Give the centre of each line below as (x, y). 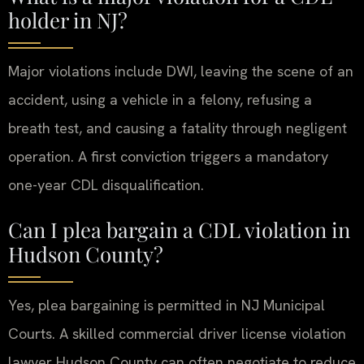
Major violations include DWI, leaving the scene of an (181, 71)
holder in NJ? (68, 19)
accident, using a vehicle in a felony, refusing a (160, 99)
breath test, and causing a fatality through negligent (178, 128)
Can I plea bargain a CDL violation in (179, 230)
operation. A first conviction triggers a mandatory (168, 156)
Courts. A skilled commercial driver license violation (177, 334)
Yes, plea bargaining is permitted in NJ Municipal (167, 305)
